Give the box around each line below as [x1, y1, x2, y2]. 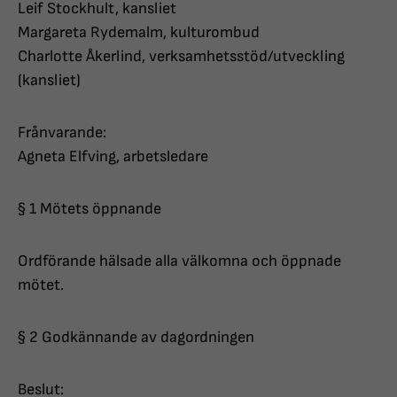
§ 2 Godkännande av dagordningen [18, 328, 254, 347]
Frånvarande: [18, 123, 106, 143]
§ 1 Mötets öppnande [18, 199, 161, 219]
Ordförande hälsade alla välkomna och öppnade [18, 252, 341, 271]
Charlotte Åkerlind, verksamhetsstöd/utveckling [18, 47, 345, 66]
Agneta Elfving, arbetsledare [18, 147, 208, 167]
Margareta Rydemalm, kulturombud [18, 23, 260, 43]
